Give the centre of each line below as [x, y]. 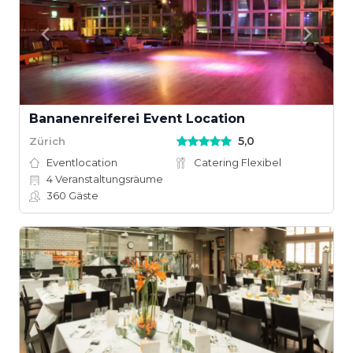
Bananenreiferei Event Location [137, 119]
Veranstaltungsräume [108, 179]
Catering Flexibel [238, 162]
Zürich [47, 141]
